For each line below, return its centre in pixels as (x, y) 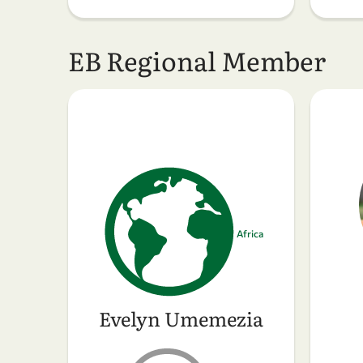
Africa (250, 234)
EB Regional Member (197, 60)
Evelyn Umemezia (181, 318)
